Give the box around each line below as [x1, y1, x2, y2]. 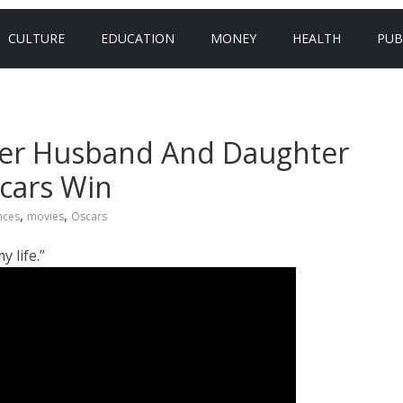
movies [27, 209, 64, 224]
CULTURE [8, 30, 65, 47]
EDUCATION [101, 30, 175, 47]
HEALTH [292, 30, 341, 47]
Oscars [71, 209, 107, 224]
